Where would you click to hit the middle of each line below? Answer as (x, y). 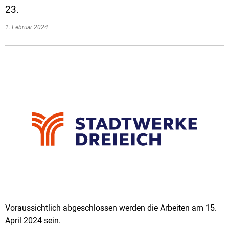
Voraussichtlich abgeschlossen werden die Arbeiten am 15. (111, 208)
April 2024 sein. (33, 220)
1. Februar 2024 (28, 27)
